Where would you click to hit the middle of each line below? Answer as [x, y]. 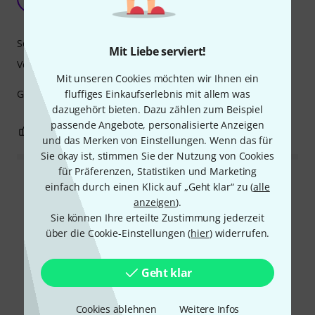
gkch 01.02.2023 [147, 14]
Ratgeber [176, 285]
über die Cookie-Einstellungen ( [118, 233]
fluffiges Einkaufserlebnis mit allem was [157, 94]
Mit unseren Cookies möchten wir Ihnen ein [157, 78]
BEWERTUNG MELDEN [159, 131]
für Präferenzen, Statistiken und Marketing [157, 171]
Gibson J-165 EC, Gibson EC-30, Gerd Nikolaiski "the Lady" [150, 94]
